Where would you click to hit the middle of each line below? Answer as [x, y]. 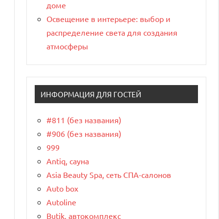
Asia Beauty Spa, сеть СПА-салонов [109, 174]
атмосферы [67, 46]
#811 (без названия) [84, 120]
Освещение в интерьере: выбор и [109, 18]
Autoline [61, 202]
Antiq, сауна [68, 161]
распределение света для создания [112, 32]
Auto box [62, 188]
